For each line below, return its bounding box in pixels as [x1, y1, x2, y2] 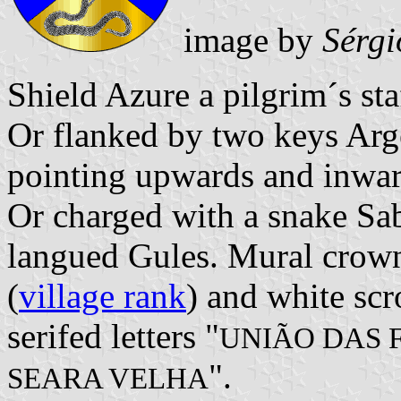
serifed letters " [7, 316, 219, 355]
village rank [19, 276, 186, 315]
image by [175, 20, 322, 59]
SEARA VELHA [7, 362, 209, 395]
